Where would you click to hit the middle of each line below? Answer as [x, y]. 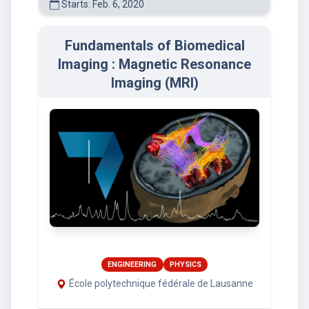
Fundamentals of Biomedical [154, 45]
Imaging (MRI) [154, 82]
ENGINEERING [132, 264]
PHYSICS [185, 264]
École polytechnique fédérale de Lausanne [161, 284]
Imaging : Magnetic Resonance [154, 64]
